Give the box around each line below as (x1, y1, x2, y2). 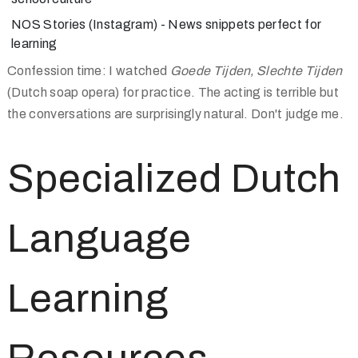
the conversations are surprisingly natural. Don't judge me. (7, 107, 344, 121)
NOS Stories (11, 18, 86, 31)
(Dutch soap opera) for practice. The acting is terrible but (7, 86, 339, 99)
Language (7, 217, 192, 261)
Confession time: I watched (7, 64, 170, 78)
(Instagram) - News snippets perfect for (86, 18, 322, 31)
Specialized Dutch (7, 157, 341, 201)
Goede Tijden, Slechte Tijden (169, 64, 343, 78)
